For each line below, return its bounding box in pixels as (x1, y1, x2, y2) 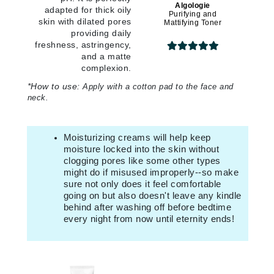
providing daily (71, 28, 131, 39)
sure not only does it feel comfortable (63, 179, 221, 190)
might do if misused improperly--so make (63, 167, 239, 178)
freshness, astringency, (35, 40, 131, 50)
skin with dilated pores (39, 17, 131, 27)
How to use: (31, 81, 80, 92)
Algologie (175, 1, 210, 10)
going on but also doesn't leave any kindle (63, 190, 242, 201)
